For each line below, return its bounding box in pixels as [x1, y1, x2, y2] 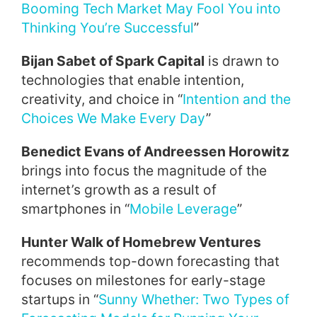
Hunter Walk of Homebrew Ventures [21, 234, 261, 250]
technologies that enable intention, [21, 71, 244, 88]
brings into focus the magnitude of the [21, 162, 267, 179]
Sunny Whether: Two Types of [98, 291, 289, 308]
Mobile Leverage [129, 200, 237, 217]
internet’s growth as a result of [21, 181, 217, 198]
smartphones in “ [21, 200, 129, 217]
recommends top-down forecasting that [21, 253, 279, 270]
